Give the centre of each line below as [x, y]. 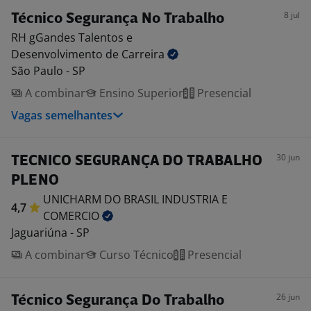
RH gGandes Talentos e [72, 37]
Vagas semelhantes [62, 115]
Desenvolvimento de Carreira [89, 54]
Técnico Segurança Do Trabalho [118, 301]
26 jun [288, 297]
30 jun [288, 157]
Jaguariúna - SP [50, 233]
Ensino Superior [140, 93]
